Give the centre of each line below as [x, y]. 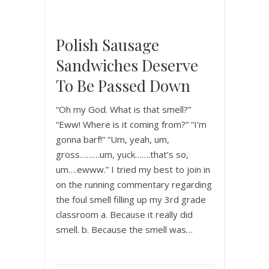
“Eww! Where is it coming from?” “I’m [131, 124]
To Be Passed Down [123, 85]
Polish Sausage [107, 44]
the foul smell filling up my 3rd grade [131, 199]
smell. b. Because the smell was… [124, 229]
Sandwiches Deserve [127, 65]
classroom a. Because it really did [124, 214]
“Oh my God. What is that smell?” [123, 109]
